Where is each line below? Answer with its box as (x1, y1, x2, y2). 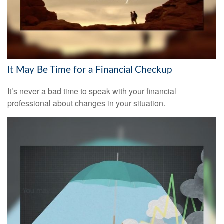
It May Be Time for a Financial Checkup (7, 65, 172, 75)
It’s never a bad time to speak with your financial (7, 85, 176, 97)
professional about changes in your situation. (7, 97, 165, 109)
